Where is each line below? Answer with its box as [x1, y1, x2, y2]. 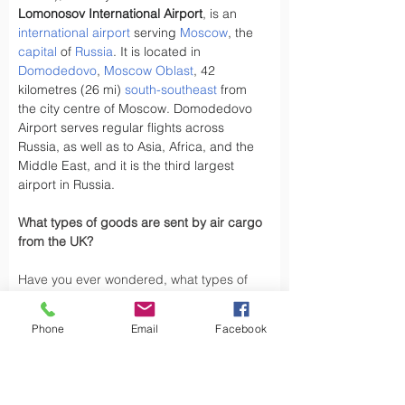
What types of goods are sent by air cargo [18, 214, 266, 231]
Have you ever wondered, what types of [18, 271, 251, 287]
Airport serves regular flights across [18, 119, 228, 136]
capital [18, 43, 57, 60]
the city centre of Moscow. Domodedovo [18, 100, 256, 117]
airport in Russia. [18, 176, 115, 193]
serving [130, 24, 180, 41]
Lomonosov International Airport [18, 5, 202, 22]
